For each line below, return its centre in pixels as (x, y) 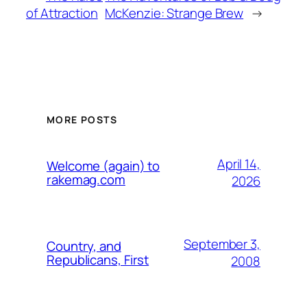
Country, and (84, 246)
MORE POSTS (82, 120)
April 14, (238, 164)
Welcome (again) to (103, 166)
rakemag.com (86, 180)
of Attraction (62, 13)
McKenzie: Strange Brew (174, 13)
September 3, (222, 244)
